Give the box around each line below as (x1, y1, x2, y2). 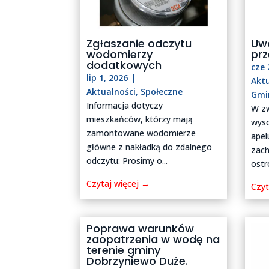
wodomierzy (86, 46, 153, 62)
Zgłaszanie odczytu (86, 35, 192, 51)
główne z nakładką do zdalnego (86, 141, 213, 153)
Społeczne (141, 85, 183, 97)
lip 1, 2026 (86, 71, 128, 83)
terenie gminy (86, 242, 161, 258)
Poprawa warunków (86, 220, 195, 236)
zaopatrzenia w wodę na (86, 231, 220, 247)
